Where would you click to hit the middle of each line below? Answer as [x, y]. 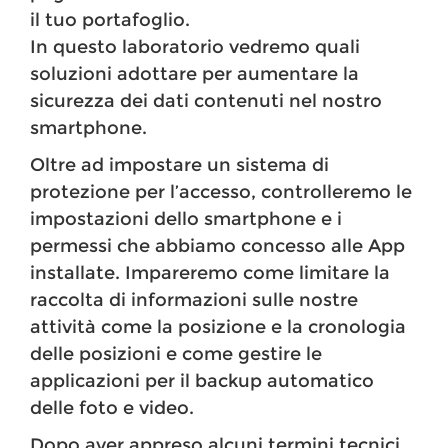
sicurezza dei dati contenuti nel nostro [206, 101]
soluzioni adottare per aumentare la [194, 74]
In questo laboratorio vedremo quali [195, 47]
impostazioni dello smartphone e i [186, 219]
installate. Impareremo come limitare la [210, 273]
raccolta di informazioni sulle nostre [194, 300]
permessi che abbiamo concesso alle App [217, 246]
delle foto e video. [112, 408]
